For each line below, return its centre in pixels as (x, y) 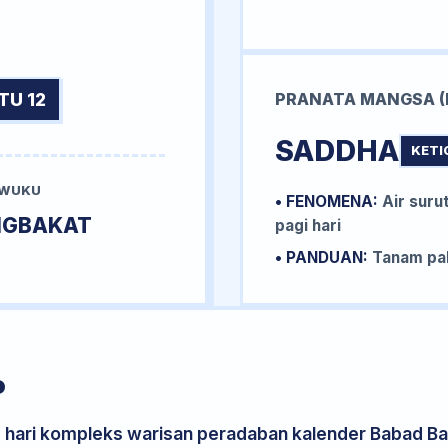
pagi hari (308, 225)
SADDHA (337, 150)
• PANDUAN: (321, 257)
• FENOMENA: (326, 201)
